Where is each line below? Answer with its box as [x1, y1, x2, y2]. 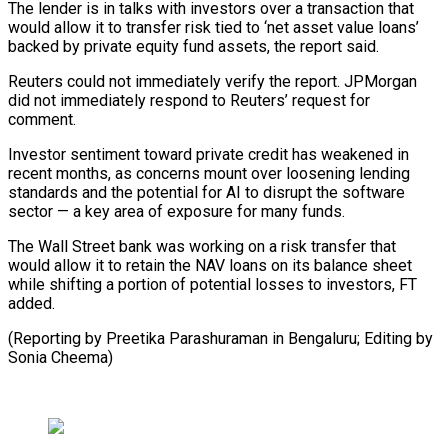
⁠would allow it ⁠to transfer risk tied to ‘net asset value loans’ [8, 17, 419, 37]
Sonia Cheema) [8, 347, 113, 367]
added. [8, 293, 55, 313]
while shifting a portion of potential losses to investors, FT [8, 274, 417, 294]
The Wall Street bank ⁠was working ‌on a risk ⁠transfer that [8, 236, 396, 256]
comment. [8, 109, 76, 129]
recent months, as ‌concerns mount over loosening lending [8, 163, 410, 183]
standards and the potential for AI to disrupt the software [8, 182, 405, 202]
